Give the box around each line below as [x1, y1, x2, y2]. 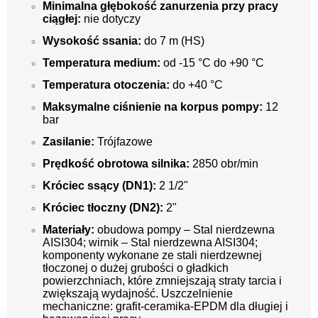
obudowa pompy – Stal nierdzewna [94, 223, 275, 236]
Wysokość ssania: [43, 34, 141, 47]
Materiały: [43, 223, 94, 236]
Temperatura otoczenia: [43, 78, 170, 91]
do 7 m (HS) [141, 34, 204, 47]
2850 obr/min [190, 157, 258, 170]
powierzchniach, [43, 274, 125, 287]
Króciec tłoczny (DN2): [43, 201, 163, 214]
